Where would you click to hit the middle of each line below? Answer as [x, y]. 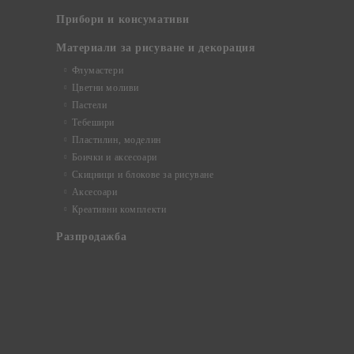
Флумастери [98, 70]
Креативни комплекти [119, 209]
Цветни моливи [105, 88]
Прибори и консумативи [123, 19]
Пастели [89, 105]
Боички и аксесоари [114, 157]
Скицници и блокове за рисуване [143, 175]
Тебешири [93, 122]
